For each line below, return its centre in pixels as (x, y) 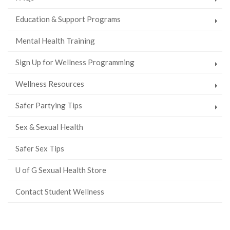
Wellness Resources (50, 84)
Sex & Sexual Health (49, 127)
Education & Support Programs (68, 19)
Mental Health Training (55, 41)
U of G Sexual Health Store (61, 170)
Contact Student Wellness (60, 192)
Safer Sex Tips (40, 149)
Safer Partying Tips (49, 106)
